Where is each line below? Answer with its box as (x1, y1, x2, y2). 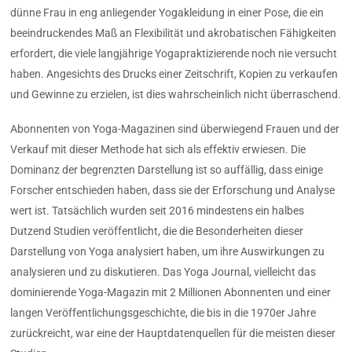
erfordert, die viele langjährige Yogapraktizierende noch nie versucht (10, 46, 338, 60)
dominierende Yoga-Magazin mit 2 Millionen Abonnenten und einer (10, 286, 332, 299)
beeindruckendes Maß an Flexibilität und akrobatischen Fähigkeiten (10, 26, 337, 39)
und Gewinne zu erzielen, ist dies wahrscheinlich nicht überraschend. (10, 87, 342, 101)
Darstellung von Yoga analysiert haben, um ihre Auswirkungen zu (10, 245, 325, 258)
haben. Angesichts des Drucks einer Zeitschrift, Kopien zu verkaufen (10, 67, 339, 80)
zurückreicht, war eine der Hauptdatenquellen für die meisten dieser (10, 327, 336, 340)
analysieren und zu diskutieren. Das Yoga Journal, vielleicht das (10, 266, 317, 279)
